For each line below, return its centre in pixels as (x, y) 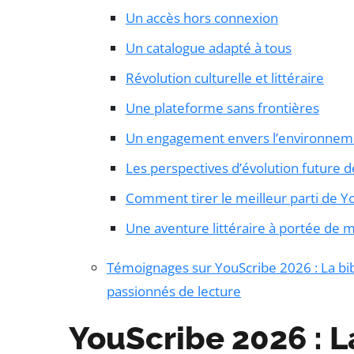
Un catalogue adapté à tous (209, 48)
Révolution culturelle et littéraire (225, 78)
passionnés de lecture (174, 292)
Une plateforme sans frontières (222, 108)
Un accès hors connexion (202, 18)
